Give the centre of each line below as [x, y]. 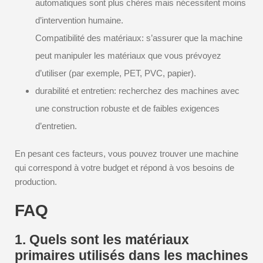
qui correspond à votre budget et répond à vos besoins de [124, 168]
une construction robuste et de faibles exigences [127, 108]
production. [36, 182]
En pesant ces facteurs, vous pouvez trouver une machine [127, 154]
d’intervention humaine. [79, 20]
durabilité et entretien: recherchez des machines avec [137, 91]
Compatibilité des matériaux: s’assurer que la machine [139, 38]
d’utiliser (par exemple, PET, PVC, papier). [116, 73]
